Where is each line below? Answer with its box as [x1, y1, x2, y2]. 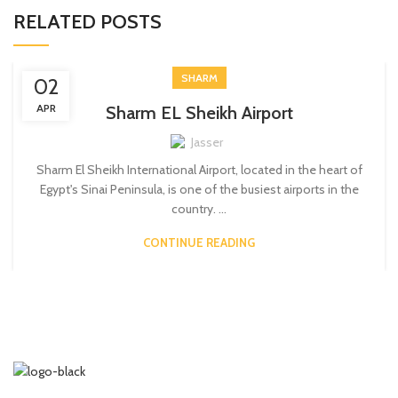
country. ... [171, 201, 227, 218]
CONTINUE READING [143, 235, 255, 251]
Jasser [191, 134, 223, 151]
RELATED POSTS [13, 10, 162, 35]
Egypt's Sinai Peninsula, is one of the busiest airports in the [39, 181, 359, 198]
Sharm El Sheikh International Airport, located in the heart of [36, 162, 362, 179]
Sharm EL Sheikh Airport [105, 102, 293, 124]
